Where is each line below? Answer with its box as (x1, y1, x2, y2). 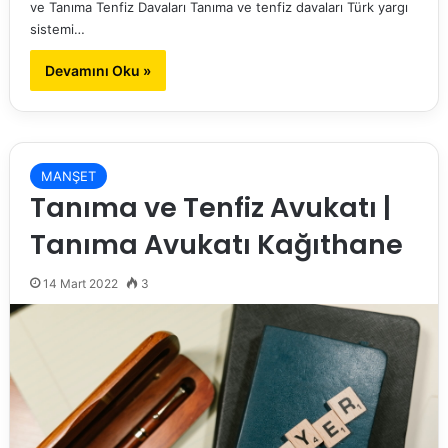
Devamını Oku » (44, 62, 151, 80)
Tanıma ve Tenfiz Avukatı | (29, 189, 391, 227)
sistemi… (29, 21, 85, 38)
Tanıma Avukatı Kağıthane (29, 226, 403, 264)
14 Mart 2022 (42, 276, 118, 292)
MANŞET (40, 168, 96, 185)
